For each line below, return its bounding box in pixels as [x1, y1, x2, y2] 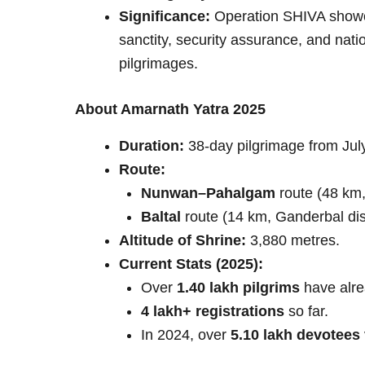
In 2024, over [141, 326, 231, 343]
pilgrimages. [119, 55, 198, 73]
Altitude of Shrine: [119, 231, 246, 248]
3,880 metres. [246, 231, 340, 248]
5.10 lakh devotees [231, 326, 360, 343]
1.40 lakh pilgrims [177, 279, 300, 296]
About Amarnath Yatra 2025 [75, 101, 266, 118]
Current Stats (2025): [119, 255, 263, 272]
